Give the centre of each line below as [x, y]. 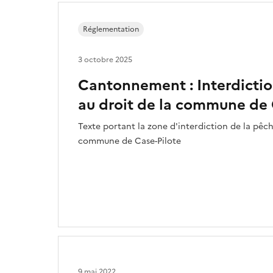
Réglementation [111, 29]
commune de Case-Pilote [129, 141]
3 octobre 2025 [105, 60]
